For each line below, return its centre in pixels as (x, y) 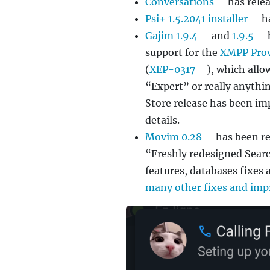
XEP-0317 (172, 70)
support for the (183, 53)
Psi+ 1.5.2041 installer (196, 19)
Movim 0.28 (174, 137)
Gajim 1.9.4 (171, 36)
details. (162, 120)
